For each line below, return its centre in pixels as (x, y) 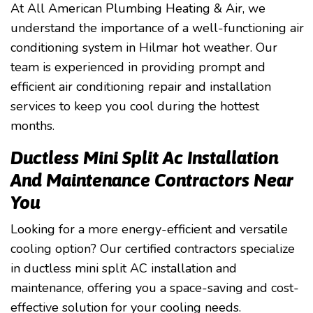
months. (32, 126)
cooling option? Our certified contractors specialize (153, 249)
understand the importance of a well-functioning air (157, 28)
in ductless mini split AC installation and (124, 268)
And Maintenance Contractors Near (152, 180)
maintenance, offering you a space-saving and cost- (155, 288)
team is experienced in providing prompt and (138, 67)
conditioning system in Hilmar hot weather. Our (144, 48)
